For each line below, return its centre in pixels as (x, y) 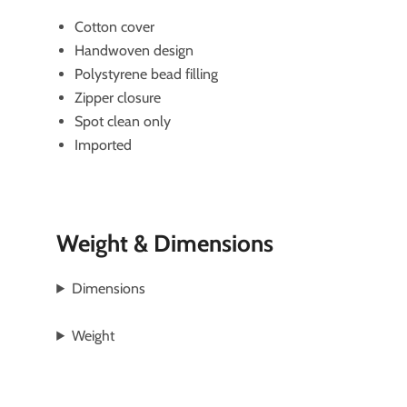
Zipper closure (118, 97)
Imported (104, 144)
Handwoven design (134, 50)
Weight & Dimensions (165, 243)
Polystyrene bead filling (147, 74)
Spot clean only (123, 121)
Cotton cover (115, 26)
